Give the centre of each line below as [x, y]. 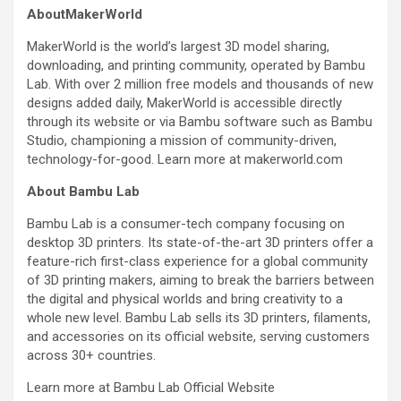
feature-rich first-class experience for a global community [197, 262]
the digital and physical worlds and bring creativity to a [185, 299]
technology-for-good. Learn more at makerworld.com [185, 160]
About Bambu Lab [83, 192]
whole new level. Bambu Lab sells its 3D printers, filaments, [199, 318]
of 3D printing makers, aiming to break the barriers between [200, 281]
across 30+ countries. [91, 356]
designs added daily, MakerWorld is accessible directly [184, 103]
